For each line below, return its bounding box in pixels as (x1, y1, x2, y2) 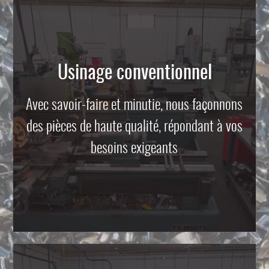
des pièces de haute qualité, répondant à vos (26, 120, 243, 134)
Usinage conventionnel (57, 64, 212, 83)
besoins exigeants (91, 142, 178, 156)
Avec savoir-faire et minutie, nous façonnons (26, 98, 243, 113)
